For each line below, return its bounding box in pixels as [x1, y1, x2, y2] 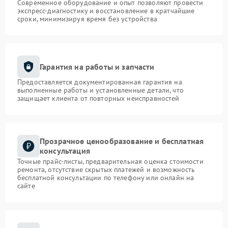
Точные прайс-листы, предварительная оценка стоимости [17, 157, 204, 166]
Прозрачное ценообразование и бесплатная [40, 136, 204, 146]
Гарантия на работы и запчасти [40, 61, 155, 72]
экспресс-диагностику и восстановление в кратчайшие [17, 6, 195, 15]
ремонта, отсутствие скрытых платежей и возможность [17, 165, 195, 174]
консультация [40, 146, 90, 156]
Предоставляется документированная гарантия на [17, 77, 182, 87]
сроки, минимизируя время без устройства [17, 14, 157, 23]
